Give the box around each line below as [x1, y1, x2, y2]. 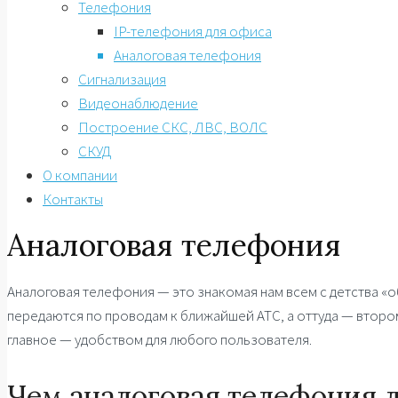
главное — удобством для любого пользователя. [7, 330, 312, 350]
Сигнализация [78, 68, 166, 89]
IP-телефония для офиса [114, 20, 272, 41]
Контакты [43, 188, 103, 209]
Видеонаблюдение [78, 92, 198, 113]
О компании [43, 164, 117, 185]
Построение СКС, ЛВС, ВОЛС [78, 116, 267, 137]
